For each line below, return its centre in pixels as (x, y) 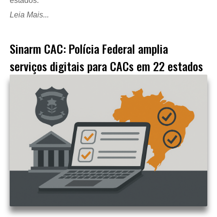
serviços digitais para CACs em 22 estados (106, 66)
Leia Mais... (29, 15)
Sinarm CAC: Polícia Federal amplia (89, 49)
